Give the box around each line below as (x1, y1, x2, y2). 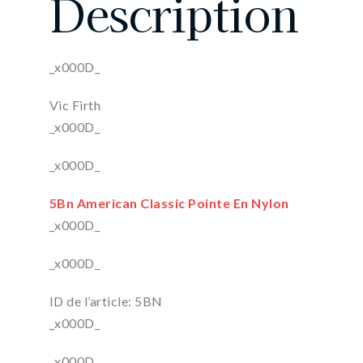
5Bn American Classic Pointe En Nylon (49, 194, 289, 211)
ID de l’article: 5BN (49, 293, 163, 309)
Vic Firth (49, 96, 101, 113)
